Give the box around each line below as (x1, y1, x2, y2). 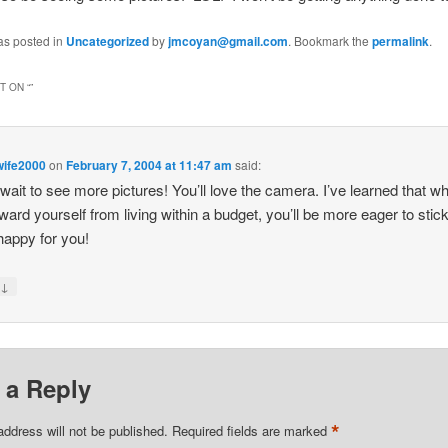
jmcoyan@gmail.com (167, 31, 288, 50)
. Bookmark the (287, 31, 372, 49)
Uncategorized (65, 31, 149, 50)
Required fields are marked (171, 420, 331, 440)
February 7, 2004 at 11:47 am (66, 155, 233, 174)
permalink (371, 31, 429, 50)
